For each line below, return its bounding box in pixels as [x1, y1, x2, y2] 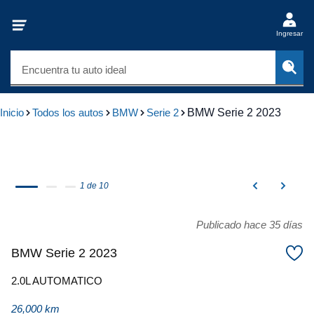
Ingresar [276, 29, 303, 37]
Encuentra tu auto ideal [22, 64, 126, 76]
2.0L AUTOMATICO [11, 275, 102, 287]
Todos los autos [32, 107, 104, 118]
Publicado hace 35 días [196, 219, 303, 231]
